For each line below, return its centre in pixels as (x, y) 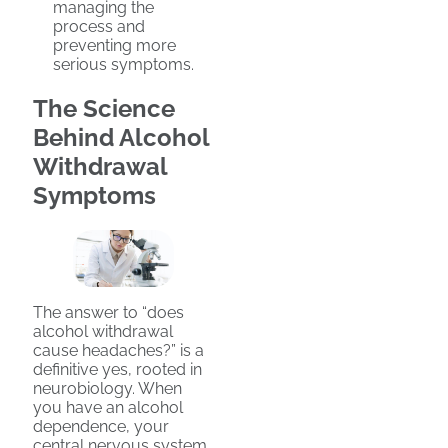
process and (99, 27)
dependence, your (101, 427)
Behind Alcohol (121, 138)
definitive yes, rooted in (117, 370)
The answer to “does (108, 313)
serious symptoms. (123, 65)
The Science (104, 109)
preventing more (114, 46)
